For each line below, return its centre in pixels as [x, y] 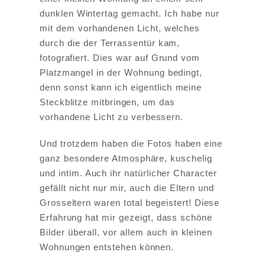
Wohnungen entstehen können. [107, 247]
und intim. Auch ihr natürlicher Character [128, 173]
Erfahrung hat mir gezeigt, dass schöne [126, 218]
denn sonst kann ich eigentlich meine [121, 88]
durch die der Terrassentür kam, [110, 43]
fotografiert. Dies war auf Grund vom [120, 58]
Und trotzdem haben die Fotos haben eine [131, 144]
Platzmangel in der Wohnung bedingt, [121, 73]
